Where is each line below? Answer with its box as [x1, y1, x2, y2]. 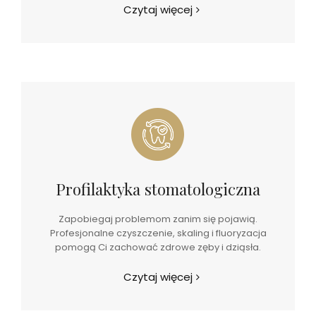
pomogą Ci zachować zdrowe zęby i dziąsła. [55, 241, 261, 254]
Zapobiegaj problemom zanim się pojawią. [59, 212, 257, 226]
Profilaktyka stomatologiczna [56, 178, 260, 200]
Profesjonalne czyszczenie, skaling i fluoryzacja [49, 226, 267, 240]
